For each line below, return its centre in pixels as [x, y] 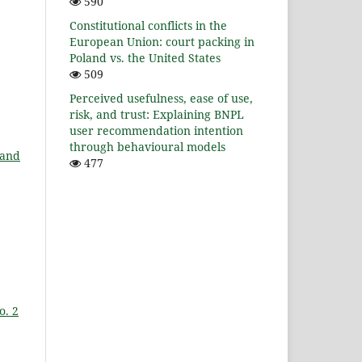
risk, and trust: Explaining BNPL [157, 115]
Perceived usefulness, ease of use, [161, 99]
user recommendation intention [156, 131]
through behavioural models [147, 147]
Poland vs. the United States [145, 58]
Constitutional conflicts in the [148, 26]
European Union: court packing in [162, 42]
